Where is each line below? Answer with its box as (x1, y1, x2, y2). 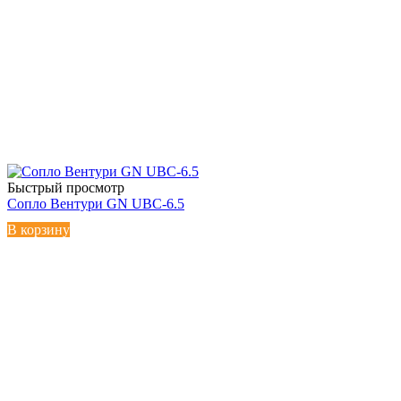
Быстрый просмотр (7, 179, 124, 195)
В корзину (7, 221, 70, 237)
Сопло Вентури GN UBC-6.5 (7, 195, 184, 211)
